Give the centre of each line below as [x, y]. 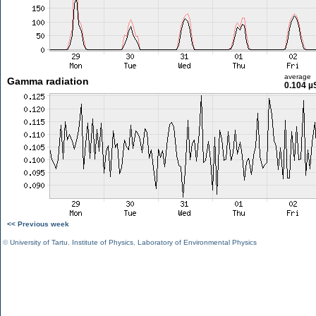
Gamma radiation [48, 81]
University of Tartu [39, 242]
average [297, 77]
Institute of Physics [103, 242]
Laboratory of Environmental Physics [197, 242]
